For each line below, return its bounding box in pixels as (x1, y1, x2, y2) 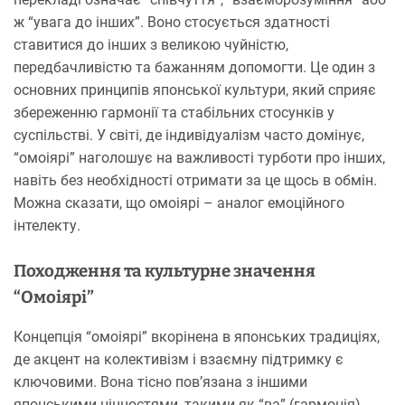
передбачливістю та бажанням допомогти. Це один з (14, 58, 375, 76)
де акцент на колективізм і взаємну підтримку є (14, 350, 344, 368)
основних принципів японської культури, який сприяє (14, 80, 376, 99)
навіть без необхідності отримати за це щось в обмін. (14, 171, 377, 189)
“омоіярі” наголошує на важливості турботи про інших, (14, 148, 385, 166)
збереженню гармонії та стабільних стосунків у (14, 103, 334, 121)
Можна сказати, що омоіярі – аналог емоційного (14, 193, 344, 212)
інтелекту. (14, 216, 80, 234)
